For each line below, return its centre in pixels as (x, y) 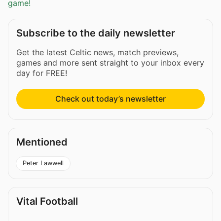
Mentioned (42, 142)
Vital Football (47, 201)
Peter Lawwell (43, 163)
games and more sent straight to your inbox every (110, 63)
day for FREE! (42, 73)
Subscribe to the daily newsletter (96, 33)
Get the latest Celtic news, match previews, (97, 53)
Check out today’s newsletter (110, 99)
